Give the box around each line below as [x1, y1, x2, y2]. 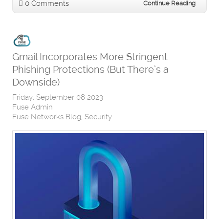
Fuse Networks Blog [12, 112, 81, 121]
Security [85, 112, 112, 121]
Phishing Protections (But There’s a [12, 63, 169, 75]
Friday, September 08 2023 [12, 92, 103, 102]
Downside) [12, 76, 60, 88]
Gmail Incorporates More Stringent [12, 50, 168, 63]
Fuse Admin [12, 102, 53, 111]
